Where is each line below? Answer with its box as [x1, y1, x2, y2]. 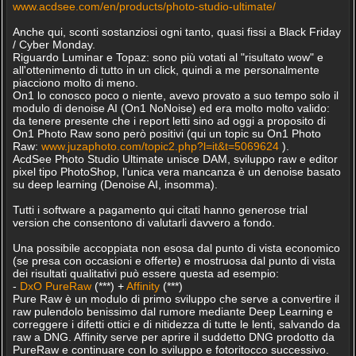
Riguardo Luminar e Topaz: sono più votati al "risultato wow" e [12, 51, 323, 64]
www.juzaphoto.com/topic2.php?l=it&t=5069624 [41, 140, 279, 153]
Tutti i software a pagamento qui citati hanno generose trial [12, 203, 308, 216]
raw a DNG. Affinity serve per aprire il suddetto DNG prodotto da [12, 331, 335, 343]
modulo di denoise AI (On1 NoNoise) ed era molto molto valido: [12, 102, 330, 114]
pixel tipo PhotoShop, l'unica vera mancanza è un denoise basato [12, 165, 341, 178]
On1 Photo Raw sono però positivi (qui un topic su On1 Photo [12, 127, 321, 140]
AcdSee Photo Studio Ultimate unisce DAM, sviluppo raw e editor [12, 153, 338, 165]
